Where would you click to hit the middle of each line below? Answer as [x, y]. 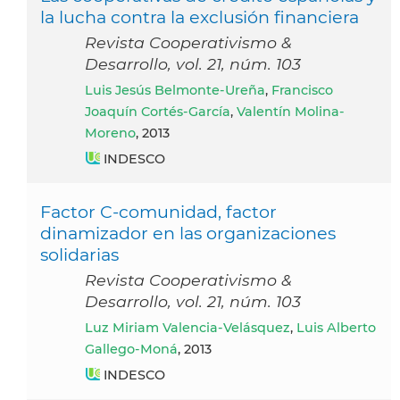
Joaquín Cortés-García [158, 112]
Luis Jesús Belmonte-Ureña [179, 91]
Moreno [110, 133]
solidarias [79, 255]
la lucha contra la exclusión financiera [200, 17]
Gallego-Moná [131, 350]
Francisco [302, 91]
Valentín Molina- [291, 112]
